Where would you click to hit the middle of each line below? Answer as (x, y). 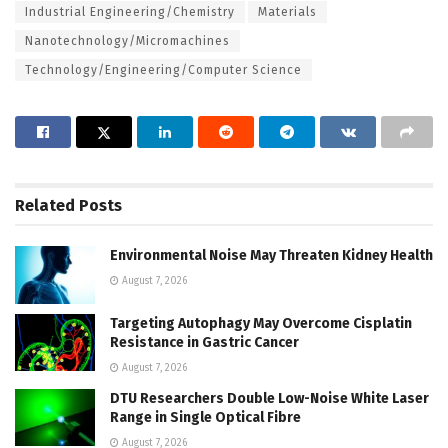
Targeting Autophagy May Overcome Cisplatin (261, 323)
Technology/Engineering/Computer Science (163, 70)
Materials (287, 12)
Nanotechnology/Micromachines (127, 41)
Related (45, 206)
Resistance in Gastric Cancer (204, 342)
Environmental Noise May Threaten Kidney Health (271, 256)
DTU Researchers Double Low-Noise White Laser (269, 398)
